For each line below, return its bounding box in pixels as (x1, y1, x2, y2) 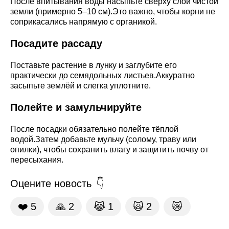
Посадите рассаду (10, 37, 102, 49)
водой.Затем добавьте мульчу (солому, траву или (10, 134, 196, 144)
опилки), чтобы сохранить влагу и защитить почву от (10, 145, 209, 154)
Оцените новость (10, 177, 91, 189)
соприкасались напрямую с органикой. (10, 17, 157, 26)
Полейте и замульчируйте (10, 101, 142, 113)
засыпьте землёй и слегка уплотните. (10, 81, 151, 90)
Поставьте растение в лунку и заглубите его (10, 60, 177, 70)
